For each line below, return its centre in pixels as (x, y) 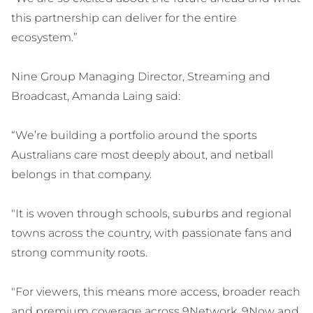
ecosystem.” (44, 38)
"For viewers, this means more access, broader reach (156, 292)
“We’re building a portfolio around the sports (134, 136)
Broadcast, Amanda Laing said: (96, 96)
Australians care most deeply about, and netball (142, 155)
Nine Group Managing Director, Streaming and (141, 77)
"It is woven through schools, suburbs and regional (151, 214)
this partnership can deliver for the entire (124, 18)
